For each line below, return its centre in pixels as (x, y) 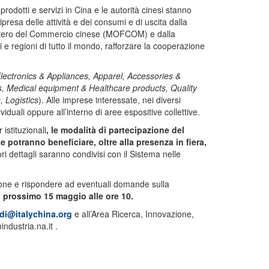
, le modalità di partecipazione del (115, 130)
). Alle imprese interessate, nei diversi (109, 100)
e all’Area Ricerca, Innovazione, (133, 214)
